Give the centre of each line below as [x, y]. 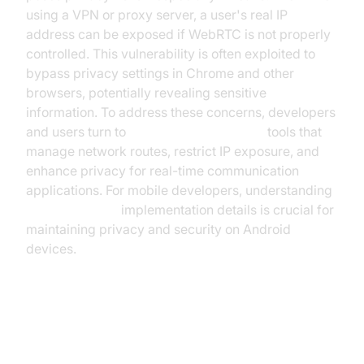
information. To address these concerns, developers [181, 112]
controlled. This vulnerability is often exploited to [171, 54]
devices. [51, 249]
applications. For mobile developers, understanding [179, 190]
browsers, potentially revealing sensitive [146, 93]
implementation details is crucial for [226, 210]
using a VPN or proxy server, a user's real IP [157, 15]
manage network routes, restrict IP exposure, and [173, 151]
